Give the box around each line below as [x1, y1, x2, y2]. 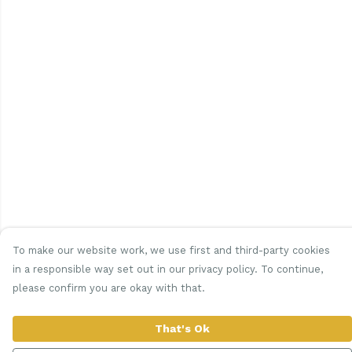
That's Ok [155, 322, 210, 335]
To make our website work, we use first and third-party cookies [13, 244, 330, 256]
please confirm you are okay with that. [13, 282, 205, 294]
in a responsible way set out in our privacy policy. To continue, [13, 263, 323, 275]
